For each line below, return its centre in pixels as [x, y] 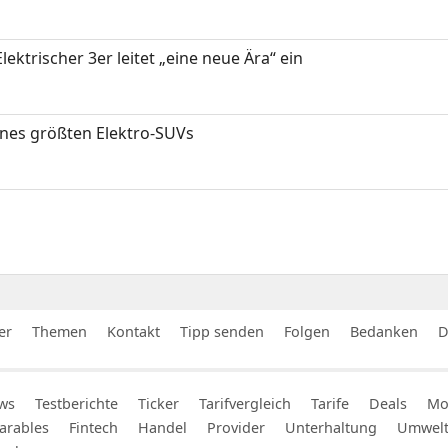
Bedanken [384, 331]
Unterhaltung [331, 427]
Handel [162, 427]
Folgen [307, 331]
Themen [59, 331]
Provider [236, 427]
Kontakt [133, 331]
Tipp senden [222, 331]
